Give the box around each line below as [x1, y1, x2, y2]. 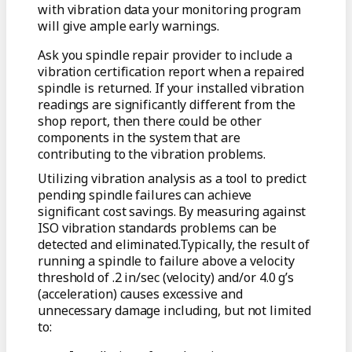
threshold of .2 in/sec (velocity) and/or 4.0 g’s [38, 269, 295, 287]
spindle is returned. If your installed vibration [38, 79, 305, 97]
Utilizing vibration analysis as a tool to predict [38, 170, 307, 188]
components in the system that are [38, 129, 240, 147]
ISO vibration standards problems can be [38, 219, 277, 237]
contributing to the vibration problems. [38, 145, 266, 163]
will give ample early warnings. [38, 17, 219, 35]
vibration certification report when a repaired [38, 63, 305, 81]
